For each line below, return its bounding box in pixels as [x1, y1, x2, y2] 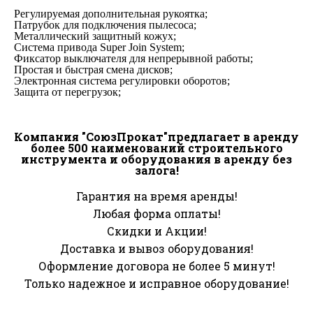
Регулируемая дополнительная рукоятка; [14, 8, 208, 20]
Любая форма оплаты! [92, 206, 221, 221]
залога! [134, 163, 179, 177]
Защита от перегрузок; [14, 86, 121, 98]
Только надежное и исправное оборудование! [24, 276, 289, 291]
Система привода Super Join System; [14, 41, 184, 53]
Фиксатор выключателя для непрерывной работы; [14, 52, 253, 64]
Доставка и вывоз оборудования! [59, 241, 254, 256]
